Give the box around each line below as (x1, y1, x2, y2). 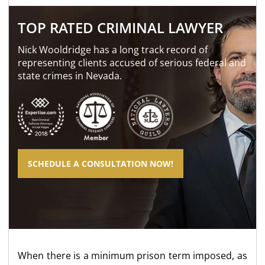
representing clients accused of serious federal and (18, 56, 247, 69)
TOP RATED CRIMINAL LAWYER (18, 17, 224, 37)
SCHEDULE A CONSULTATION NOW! (28, 157, 174, 169)
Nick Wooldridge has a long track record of (18, 43, 208, 56)
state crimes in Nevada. (18, 69, 122, 82)
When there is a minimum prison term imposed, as (18, 248, 247, 262)
